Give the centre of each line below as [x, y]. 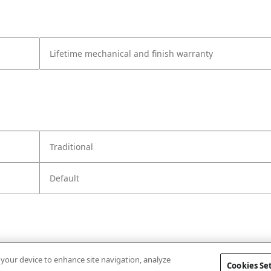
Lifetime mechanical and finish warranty [131, 54]
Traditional [71, 147]
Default [64, 178]
